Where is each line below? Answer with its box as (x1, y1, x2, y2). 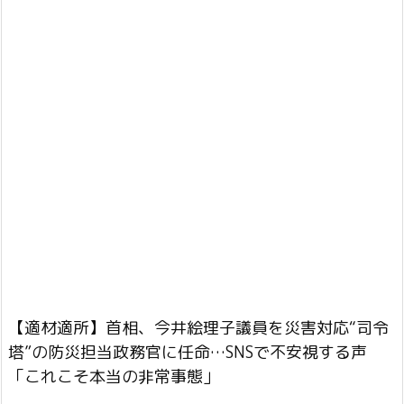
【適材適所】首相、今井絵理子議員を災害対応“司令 (8, 317, 389, 339)
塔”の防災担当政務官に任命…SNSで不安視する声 (8, 341, 367, 363)
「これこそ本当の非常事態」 (8, 365, 219, 388)
